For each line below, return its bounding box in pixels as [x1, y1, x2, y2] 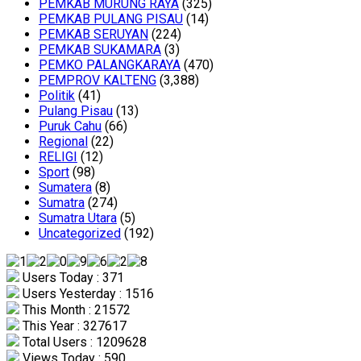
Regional [39, 134, 88, 150]
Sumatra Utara [39, 210, 117, 226]
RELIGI [39, 149, 77, 165]
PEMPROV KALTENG [39, 73, 156, 89]
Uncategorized [39, 226, 121, 242]
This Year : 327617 [19, 318, 127, 334]
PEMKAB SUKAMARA [39, 42, 161, 58]
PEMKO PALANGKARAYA [39, 57, 180, 73]
